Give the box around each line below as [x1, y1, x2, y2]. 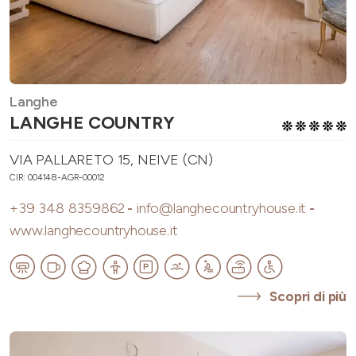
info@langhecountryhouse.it [135, 199, 307, 218]
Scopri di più [269, 288, 346, 305]
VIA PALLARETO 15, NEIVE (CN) [10, 151, 214, 169]
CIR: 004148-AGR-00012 [10, 172, 106, 184]
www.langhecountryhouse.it [10, 222, 178, 240]
